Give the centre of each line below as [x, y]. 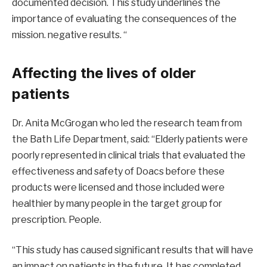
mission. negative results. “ [69, 35]
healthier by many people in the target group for [117, 203]
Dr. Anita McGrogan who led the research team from [127, 123]
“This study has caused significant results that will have [133, 250]
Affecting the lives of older [104, 73]
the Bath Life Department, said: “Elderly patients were [130, 139]
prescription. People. [57, 219]
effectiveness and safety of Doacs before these [118, 171]
